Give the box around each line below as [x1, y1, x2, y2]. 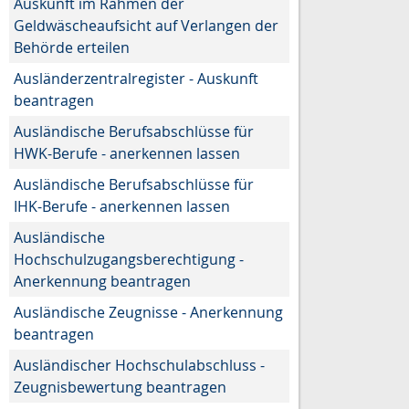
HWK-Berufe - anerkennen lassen [14, 142, 240, 163]
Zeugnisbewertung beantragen [14, 376, 226, 397]
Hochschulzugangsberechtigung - [14, 248, 244, 269]
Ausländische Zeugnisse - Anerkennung [14, 301, 283, 322]
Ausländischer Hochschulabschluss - [14, 354, 265, 375]
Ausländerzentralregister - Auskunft [14, 68, 258, 89]
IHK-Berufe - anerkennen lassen [14, 195, 230, 216]
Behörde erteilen [14, 37, 130, 58]
